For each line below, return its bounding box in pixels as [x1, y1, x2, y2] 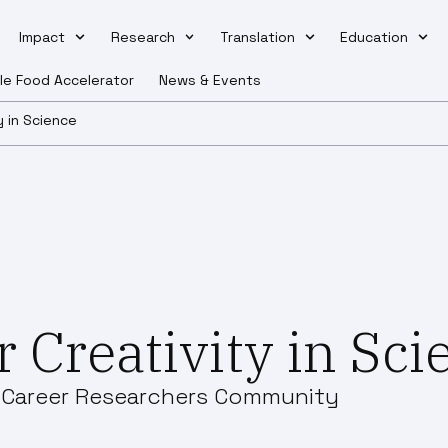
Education [340, 28, 409, 47]
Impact [19, 28, 66, 47]
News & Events [159, 70, 262, 89]
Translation [219, 28, 295, 47]
